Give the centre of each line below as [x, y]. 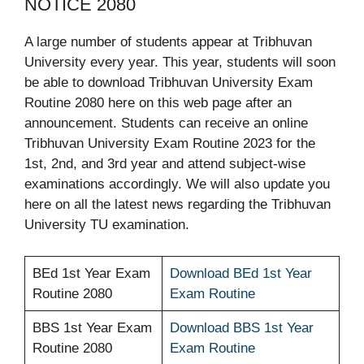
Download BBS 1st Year [241, 327]
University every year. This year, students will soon [180, 63]
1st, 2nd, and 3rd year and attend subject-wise [165, 164]
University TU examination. [107, 225]
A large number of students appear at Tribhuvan [168, 42]
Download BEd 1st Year [240, 273]
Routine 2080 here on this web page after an [158, 103]
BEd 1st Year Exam [91, 273]
